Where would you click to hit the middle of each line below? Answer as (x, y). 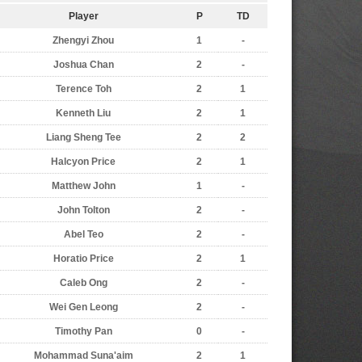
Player (83, 16)
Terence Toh (83, 89)
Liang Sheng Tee (83, 137)
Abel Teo (83, 234)
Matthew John (83, 186)
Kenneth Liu (83, 113)
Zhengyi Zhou (83, 40)
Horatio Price (83, 259)
